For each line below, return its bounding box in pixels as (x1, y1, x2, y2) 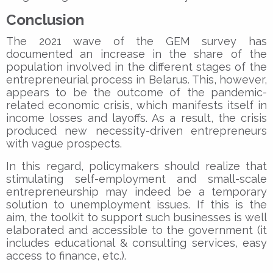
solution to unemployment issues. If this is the (6, 197, 267, 211)
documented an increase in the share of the (6, 47, 267, 60)
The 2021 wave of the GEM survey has (6, 34, 267, 48)
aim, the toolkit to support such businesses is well (6, 210, 267, 224)
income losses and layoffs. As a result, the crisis (6, 111, 267, 124)
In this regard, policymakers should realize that (6, 159, 267, 172)
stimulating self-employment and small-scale (6, 172, 267, 185)
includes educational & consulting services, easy (6, 236, 267, 249)
